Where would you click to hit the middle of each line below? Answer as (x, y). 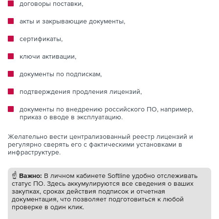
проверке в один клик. (48, 207)
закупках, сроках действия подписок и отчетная (88, 191)
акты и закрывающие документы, (72, 21)
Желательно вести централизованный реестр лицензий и (100, 137)
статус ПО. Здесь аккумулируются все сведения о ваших (103, 184)
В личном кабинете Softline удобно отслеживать (121, 176)
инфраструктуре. (34, 152)
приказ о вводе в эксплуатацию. (71, 117)
